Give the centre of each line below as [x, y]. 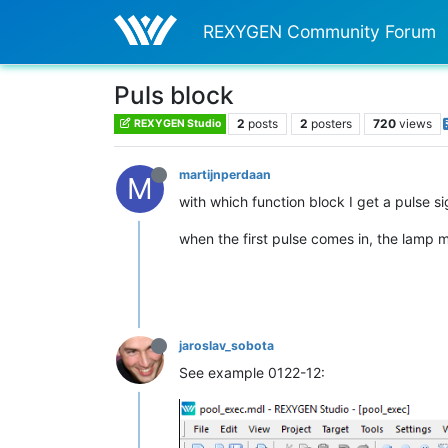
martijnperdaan [225, 174]
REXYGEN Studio [177, 124]
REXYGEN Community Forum [320, 31]
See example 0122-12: [252, 372]
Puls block [174, 94]
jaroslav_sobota [226, 345]
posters [331, 123]
